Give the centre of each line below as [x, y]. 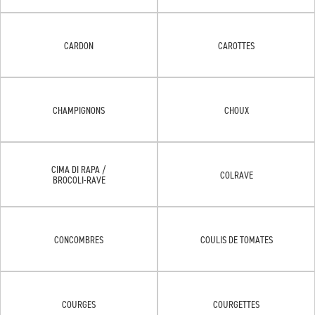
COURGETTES [236, 304]
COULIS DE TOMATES [236, 239]
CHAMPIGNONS [79, 110]
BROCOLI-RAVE [79, 180]
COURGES [79, 304]
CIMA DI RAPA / [79, 169]
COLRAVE [236, 174]
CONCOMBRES [79, 239]
